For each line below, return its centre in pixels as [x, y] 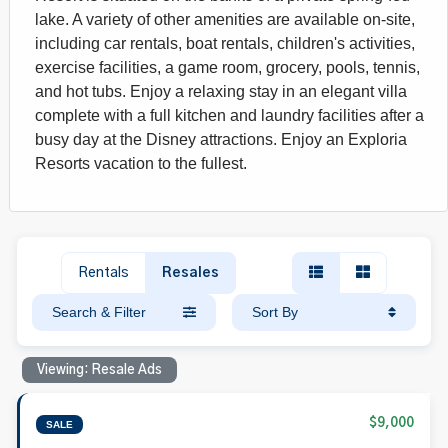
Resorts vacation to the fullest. [141, 163]
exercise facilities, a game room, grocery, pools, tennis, [227, 67]
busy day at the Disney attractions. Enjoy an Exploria [221, 139]
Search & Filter [99, 311]
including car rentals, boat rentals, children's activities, [225, 43]
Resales [190, 272]
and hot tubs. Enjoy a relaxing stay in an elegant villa [221, 91]
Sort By [274, 311]
